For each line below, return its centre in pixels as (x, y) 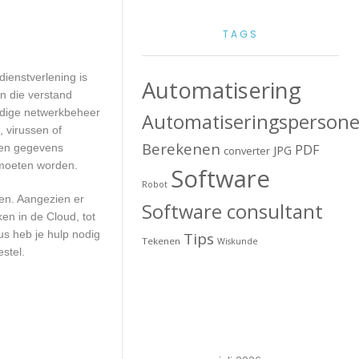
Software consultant (233, 212)
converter (247, 151)
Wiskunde (238, 241)
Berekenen (182, 149)
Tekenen (161, 241)
